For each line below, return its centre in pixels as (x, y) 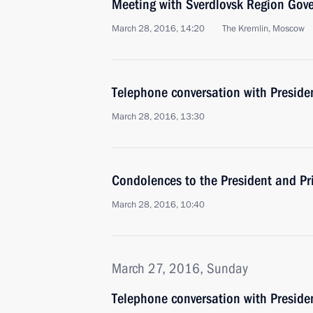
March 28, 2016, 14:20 (158, 29)
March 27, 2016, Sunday (180, 268)
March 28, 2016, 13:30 (158, 117)
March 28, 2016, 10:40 (158, 205)
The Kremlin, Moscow (263, 29)
